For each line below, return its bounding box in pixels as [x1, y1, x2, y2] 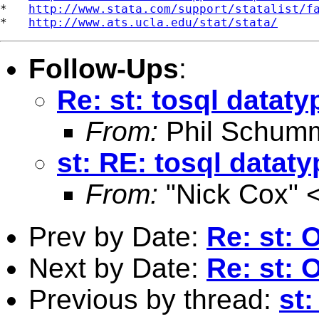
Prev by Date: [28, 221, 206, 252]
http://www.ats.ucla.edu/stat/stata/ [28, 15, 278, 29]
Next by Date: [28, 252, 206, 283]
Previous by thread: [28, 283, 279, 315]
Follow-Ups [28, 53, 179, 84]
